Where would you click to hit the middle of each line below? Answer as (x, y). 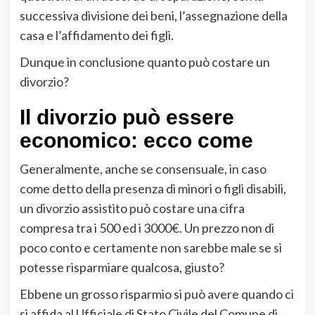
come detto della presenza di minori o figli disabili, (153, 188)
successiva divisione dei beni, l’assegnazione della (153, 15)
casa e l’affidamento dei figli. (96, 35)
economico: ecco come (136, 140)
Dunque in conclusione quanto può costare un (144, 62)
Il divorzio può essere (127, 117)
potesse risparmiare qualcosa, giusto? (122, 267)
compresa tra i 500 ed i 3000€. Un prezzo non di (147, 227)
